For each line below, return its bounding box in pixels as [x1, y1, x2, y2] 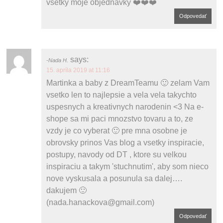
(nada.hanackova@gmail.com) [46, 198, 155, 207]
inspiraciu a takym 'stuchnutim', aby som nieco [46, 162, 209, 171]
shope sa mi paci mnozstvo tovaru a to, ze [46, 114, 194, 123]
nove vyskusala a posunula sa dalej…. [46, 174, 183, 183]
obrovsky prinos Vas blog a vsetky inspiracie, [46, 138, 205, 147]
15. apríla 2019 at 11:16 [46, 66, 111, 74]
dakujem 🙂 [46, 186, 87, 195]
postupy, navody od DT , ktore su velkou [46, 150, 187, 159]
